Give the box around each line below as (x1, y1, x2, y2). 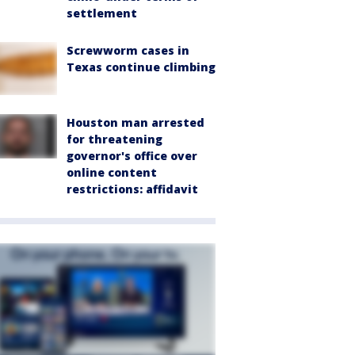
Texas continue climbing (67, 59, 216, 75)
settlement (67, 6, 137, 21)
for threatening (67, 132, 162, 147)
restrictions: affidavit (67, 181, 198, 197)
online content (67, 165, 157, 180)
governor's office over (67, 148, 197, 163)
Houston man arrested (67, 115, 204, 130)
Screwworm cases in (67, 43, 189, 59)
